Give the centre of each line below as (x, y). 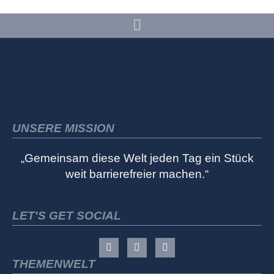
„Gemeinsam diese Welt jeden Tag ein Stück (137, 158)
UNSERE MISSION (63, 128)
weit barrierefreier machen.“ (137, 174)
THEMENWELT (54, 264)
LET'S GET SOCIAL (67, 215)
